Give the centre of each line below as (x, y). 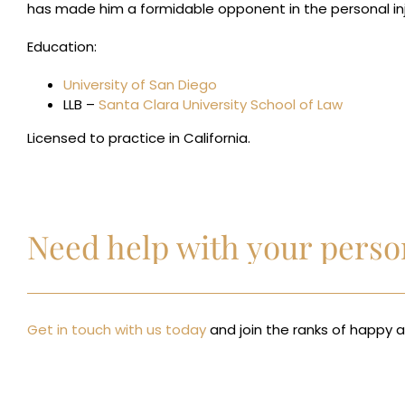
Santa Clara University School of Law (221, 104)
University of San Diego (140, 85)
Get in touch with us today (117, 330)
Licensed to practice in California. (139, 138)
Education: (62, 47)
